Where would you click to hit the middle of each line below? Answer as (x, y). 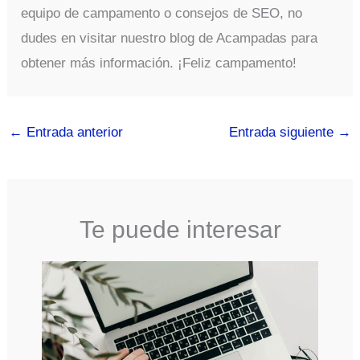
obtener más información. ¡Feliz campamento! (159, 63)
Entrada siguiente (283, 133)
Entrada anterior (73, 133)
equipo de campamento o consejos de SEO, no (162, 14)
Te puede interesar (180, 229)
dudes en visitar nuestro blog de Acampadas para (170, 39)
